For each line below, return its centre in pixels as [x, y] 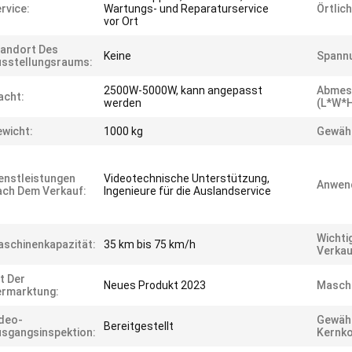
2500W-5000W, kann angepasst [183, 90]
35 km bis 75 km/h [150, 244]
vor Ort [121, 21]
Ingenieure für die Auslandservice [187, 191]
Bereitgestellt [139, 326]
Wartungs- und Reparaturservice [186, 9]
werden [123, 103]
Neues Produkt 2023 [155, 285]
